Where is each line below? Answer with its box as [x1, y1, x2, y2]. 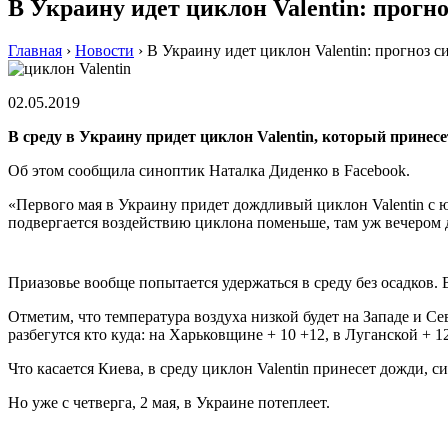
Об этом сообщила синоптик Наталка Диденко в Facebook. [8, 161, 410, 179]
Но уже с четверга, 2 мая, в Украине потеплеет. [8, 393, 330, 411]
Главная [8, 41, 62, 59]
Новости [75, 41, 134, 59]
